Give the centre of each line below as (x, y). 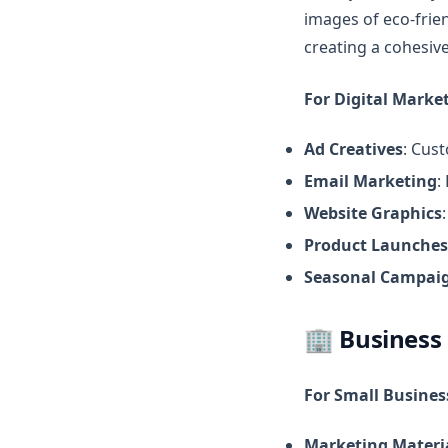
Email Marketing (370, 181)
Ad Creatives (353, 149)
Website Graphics (373, 213)
